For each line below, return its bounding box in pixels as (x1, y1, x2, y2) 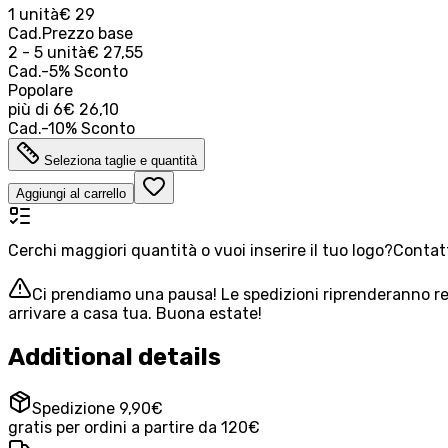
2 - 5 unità (8, 42, 87, 62)
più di (8, 99, 49, 119)
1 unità (8, 4, 59, 24)
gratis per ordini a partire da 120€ (8, 418, 260, 438)
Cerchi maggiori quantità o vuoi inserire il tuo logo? (8, 240, 393, 260)
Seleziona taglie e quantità (44, 152, 197, 168)
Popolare (8, 80, 73, 100)
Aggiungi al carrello (16, 185, 126, 201)
